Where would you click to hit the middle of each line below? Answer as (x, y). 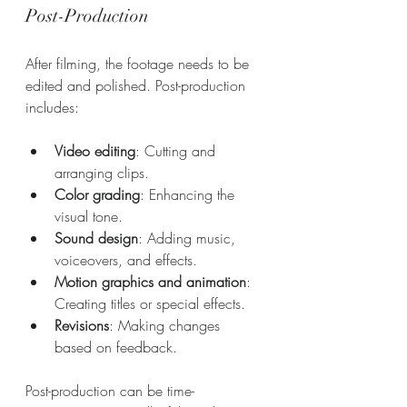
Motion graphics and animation (150, 282)
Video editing (95, 151)
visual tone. (89, 216)
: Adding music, (189, 238)
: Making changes (167, 325)
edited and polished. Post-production (138, 85)
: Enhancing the (189, 194)
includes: (52, 107)
